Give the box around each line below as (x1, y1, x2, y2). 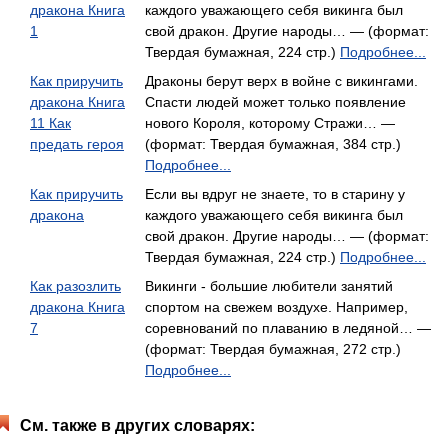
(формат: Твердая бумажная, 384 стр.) (145, 136, 401, 152)
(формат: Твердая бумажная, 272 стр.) (145, 341, 401, 357)
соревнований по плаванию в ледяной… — (145, 320, 431, 336)
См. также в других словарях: (20, 417, 255, 434)
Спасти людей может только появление (145, 94, 406, 110)
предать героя (30, 136, 124, 152)
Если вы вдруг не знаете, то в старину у (145, 186, 405, 202)
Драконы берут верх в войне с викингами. (145, 73, 418, 89)
